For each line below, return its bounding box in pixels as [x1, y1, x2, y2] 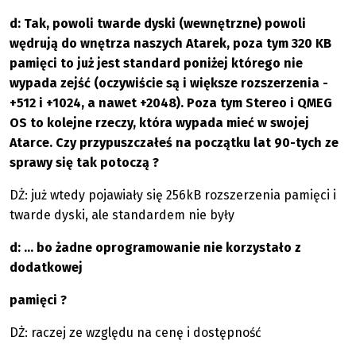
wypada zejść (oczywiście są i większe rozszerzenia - [10, 75, 328, 91]
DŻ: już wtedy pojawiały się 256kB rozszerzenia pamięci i [10, 188, 336, 203]
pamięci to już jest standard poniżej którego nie [10, 56, 303, 71]
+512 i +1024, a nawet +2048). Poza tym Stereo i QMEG [10, 95, 332, 110]
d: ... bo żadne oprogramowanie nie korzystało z [10, 240, 301, 255]
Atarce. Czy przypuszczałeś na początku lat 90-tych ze [10, 135, 339, 150]
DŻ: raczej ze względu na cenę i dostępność [10, 325, 261, 340]
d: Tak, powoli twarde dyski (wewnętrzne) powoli [10, 16, 306, 31]
